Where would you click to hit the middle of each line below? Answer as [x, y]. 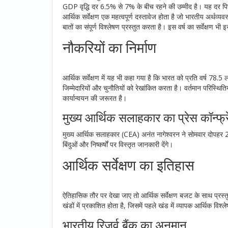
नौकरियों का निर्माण [109, 47]
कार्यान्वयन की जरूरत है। [95, 98]
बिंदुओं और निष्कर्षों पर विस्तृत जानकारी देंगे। [118, 144]
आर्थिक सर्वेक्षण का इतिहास [129, 165]
